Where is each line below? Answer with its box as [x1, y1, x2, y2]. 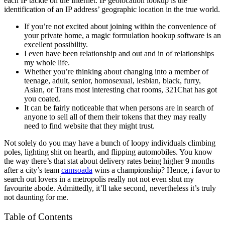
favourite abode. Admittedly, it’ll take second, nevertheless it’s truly [4, 183, 216, 192]
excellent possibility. [24, 40, 88, 49]
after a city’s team [4, 165, 61, 174]
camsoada [61, 165, 92, 174]
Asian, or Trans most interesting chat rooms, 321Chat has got [24, 85, 217, 94]
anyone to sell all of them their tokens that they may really [24, 112, 206, 121]
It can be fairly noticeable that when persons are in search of [24, 103, 213, 112]
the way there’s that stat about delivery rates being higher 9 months [4, 156, 214, 165]
